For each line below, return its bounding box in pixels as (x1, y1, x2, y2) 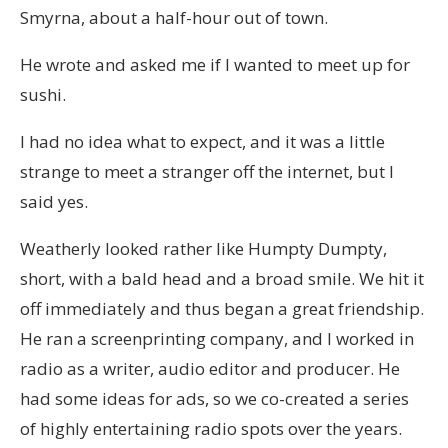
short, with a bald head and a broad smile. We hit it (20, 266, 424, 290)
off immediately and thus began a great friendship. (20, 296, 424, 320)
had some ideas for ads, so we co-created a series (20, 386, 409, 410)
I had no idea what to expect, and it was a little (20, 129, 385, 153)
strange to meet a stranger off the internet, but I (20, 159, 394, 183)
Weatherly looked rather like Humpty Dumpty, (20, 236, 387, 260)
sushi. (20, 82, 66, 106)
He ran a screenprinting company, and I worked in (20, 326, 414, 350)
